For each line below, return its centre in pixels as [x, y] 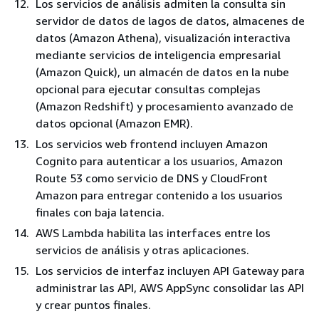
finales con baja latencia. [100, 213]
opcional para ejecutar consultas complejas [148, 89]
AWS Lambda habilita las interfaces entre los [153, 233]
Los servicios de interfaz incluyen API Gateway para [170, 271]
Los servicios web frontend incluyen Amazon [152, 144]
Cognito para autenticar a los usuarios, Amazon [159, 161]
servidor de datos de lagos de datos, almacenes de [170, 21]
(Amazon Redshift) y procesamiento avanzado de [164, 106]
